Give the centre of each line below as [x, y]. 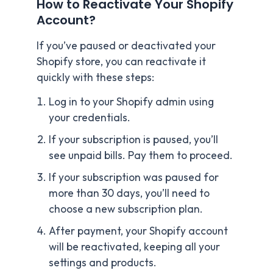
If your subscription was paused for [134, 178]
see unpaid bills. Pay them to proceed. [141, 156]
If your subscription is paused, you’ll [133, 140]
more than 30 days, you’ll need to [129, 193]
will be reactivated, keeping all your [134, 247]
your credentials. [90, 118]
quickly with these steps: [95, 78]
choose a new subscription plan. [126, 209]
